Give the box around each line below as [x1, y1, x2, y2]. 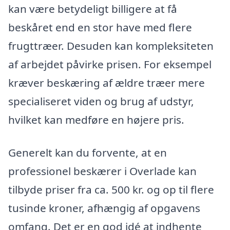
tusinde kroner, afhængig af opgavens [8, 200, 200, 215]
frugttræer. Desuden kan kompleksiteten [8, 38, 214, 53]
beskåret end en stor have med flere [8, 20, 192, 34]
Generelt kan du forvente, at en [8, 145, 167, 160]
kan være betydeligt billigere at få [8, 1, 177, 16]
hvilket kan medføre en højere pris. [8, 112, 184, 127]
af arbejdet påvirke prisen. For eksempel [8, 56, 212, 71]
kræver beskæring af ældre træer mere [8, 75, 205, 90]
